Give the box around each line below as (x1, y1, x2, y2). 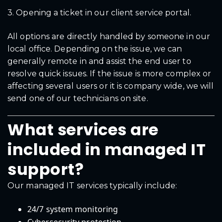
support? (7, 158, 84, 180)
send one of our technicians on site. (7, 93, 148, 103)
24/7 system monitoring (27, 204, 118, 215)
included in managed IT (7, 138, 206, 161)
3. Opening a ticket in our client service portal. (7, 8, 193, 18)
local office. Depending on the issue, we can (7, 44, 182, 54)
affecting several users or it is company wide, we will (7, 81, 214, 91)
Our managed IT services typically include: (7, 180, 177, 190)
